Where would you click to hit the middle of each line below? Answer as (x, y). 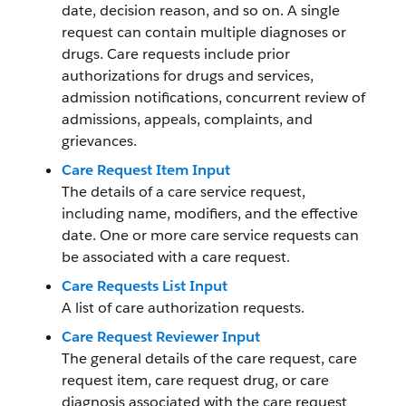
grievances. (99, 141)
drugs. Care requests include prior (176, 54)
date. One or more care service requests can (210, 235)
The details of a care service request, (184, 192)
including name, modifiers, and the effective (210, 213)
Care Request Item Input (146, 170)
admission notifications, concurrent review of (213, 97)
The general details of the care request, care (209, 358)
